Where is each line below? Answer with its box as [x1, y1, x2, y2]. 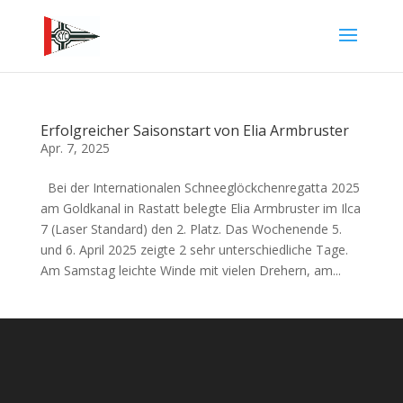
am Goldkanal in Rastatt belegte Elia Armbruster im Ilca [40, 200, 361, 217]
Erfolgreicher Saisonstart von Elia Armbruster [40, 121, 349, 140]
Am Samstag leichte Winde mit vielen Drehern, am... [40, 262, 341, 279]
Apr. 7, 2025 [40, 139, 110, 157]
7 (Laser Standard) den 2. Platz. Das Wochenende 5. [40, 220, 342, 237]
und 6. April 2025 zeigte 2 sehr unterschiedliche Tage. [40, 241, 348, 258]
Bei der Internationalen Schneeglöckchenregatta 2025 [40, 179, 360, 196]
